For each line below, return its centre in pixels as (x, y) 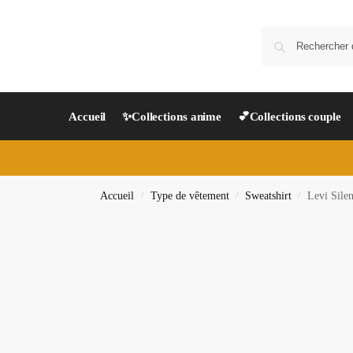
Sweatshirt (268, 196)
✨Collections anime (172, 117)
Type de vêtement (190, 196)
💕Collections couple (289, 117)
